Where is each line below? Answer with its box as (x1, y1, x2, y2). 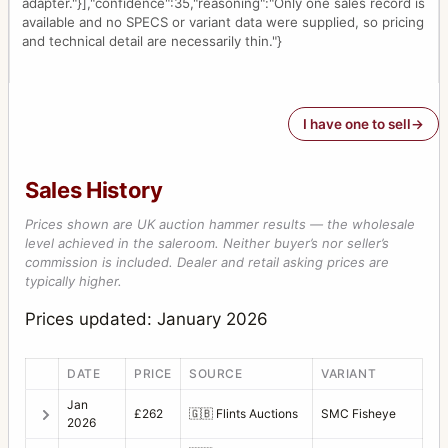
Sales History (25, 177, 163, 204)
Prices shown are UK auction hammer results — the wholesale (25, 216, 415, 233)
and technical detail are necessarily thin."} (22, 33, 282, 50)
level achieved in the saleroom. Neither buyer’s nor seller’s (25, 235, 389, 252)
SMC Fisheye (321, 405, 396, 421)
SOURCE (189, 365, 243, 381)
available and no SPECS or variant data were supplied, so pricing (22, 14, 424, 31)
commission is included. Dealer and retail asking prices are (25, 254, 389, 271)
